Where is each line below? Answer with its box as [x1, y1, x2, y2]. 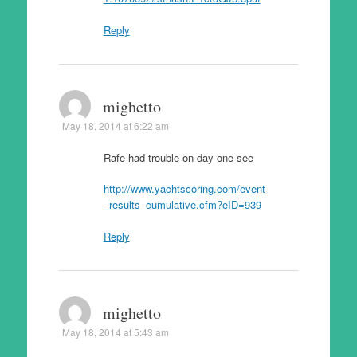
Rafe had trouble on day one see [103, 149, 253, 165]
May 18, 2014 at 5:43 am [61, 324, 169, 339]
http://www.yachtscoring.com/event [103, 181, 265, 196]
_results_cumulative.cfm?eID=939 [103, 197, 261, 212]
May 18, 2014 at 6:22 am [61, 118, 169, 132]
